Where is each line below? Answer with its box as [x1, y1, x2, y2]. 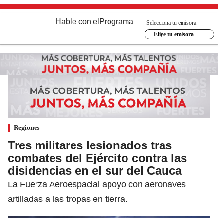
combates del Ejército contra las [8, 151, 187, 164]
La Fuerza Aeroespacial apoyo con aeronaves [8, 179, 186, 189]
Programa [99, 18, 133, 26]
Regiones [14, 124, 39, 131]
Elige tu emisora [153, 31, 194, 37]
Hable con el [55, 18, 99, 26]
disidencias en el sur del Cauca [8, 163, 182, 177]
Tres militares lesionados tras [8, 138, 172, 152]
